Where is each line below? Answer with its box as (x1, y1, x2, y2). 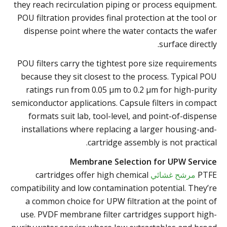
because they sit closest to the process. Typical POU (21, 70, 217, 82)
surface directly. (159, 38, 217, 50)
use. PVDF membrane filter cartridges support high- (20, 208, 217, 220)
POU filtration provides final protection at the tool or (17, 12, 217, 23)
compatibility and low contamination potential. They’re (11, 182, 217, 194)
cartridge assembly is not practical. (88, 136, 217, 148)
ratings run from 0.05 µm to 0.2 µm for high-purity (26, 84, 217, 95)
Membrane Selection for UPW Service (70, 156, 217, 167)
